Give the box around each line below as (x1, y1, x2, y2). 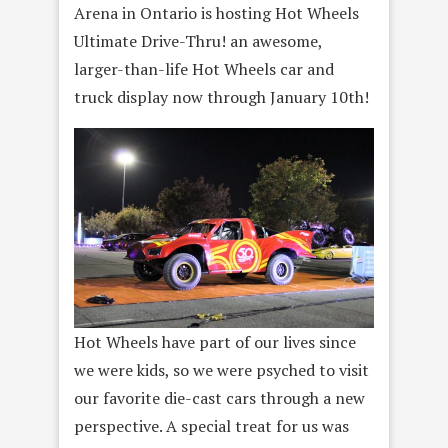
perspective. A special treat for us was (74, 414, 349, 437)
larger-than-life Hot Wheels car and (74, 57, 334, 80)
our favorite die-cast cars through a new (74, 386, 365, 409)
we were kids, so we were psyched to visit (74, 358, 369, 381)
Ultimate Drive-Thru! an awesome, (74, 29, 322, 52)
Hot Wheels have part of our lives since (74, 330, 356, 353)
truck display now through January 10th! (74, 85, 369, 108)
